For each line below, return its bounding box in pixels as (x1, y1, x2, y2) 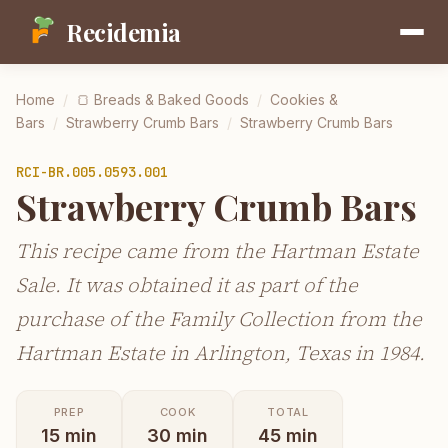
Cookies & (270, 91, 338, 108)
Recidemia (66, 16, 181, 48)
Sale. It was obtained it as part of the (16, 270, 358, 299)
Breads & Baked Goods (94, 91, 249, 108)
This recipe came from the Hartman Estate (16, 236, 419, 265)
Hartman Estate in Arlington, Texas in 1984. (16, 338, 425, 367)
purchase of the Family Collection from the (16, 304, 422, 333)
